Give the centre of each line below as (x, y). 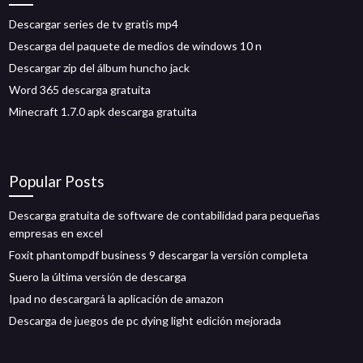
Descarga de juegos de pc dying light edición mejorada (145, 320)
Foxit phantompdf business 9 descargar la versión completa (159, 255)
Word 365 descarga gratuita (80, 90)
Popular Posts (57, 181)
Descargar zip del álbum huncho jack (100, 68)
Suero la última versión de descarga (98, 277)
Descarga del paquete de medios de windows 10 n (136, 46)
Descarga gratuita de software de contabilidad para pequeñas (165, 215)
